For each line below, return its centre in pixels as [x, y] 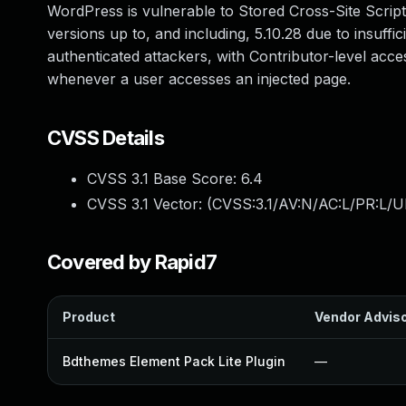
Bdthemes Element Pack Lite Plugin [174, 361]
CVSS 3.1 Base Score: [164, 179]
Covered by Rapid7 [132, 262]
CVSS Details [106, 138]
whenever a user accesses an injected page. [199, 79]
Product [89, 317]
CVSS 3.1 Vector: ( [150, 204]
